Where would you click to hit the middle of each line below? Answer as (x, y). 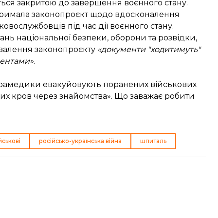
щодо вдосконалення (134, 14)
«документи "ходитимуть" (149, 49)
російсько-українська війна (80, 141)
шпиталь (153, 141)
